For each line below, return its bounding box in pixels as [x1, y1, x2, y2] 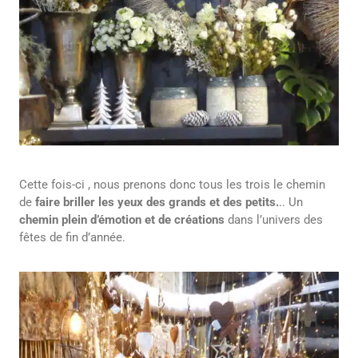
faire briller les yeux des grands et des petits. [35, 195, 279, 210]
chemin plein [19, 213, 87, 228]
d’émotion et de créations [90, 213, 228, 228]
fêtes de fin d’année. [19, 230, 125, 245]
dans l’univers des [228, 213, 323, 228]
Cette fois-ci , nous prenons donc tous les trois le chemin [19, 177, 325, 193]
